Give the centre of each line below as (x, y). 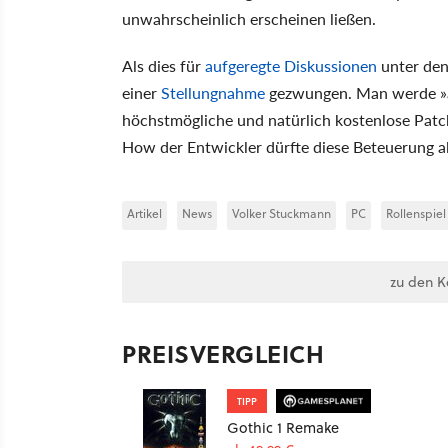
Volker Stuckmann (281, 213)
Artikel (144, 213)
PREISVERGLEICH (223, 353)
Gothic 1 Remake (283, 427)
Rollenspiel (416, 213)
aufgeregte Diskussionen (291, 65)
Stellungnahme (213, 92)
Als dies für (163, 65)
